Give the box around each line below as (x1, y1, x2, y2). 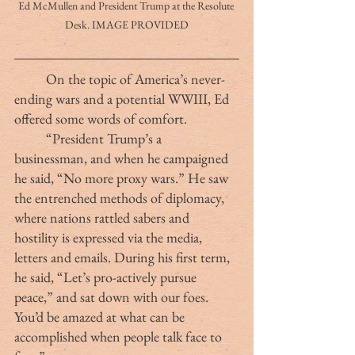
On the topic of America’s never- (14, 70, 46, 89)
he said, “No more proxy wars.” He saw (14, 169, 231, 188)
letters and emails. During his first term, (14, 248, 233, 267)
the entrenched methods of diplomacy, (14, 189, 227, 208)
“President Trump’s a (14, 129, 46, 148)
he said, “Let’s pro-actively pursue (14, 268, 200, 287)
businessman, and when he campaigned (14, 149, 231, 168)
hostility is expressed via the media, (14, 228, 205, 247)
